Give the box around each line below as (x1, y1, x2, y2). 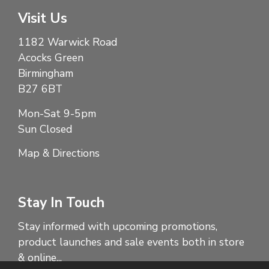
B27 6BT (18, 82, 62, 97)
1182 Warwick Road (18, 35, 117, 50)
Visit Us (18, 9, 67, 28)
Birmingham (18, 66, 73, 81)
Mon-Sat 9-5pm (18, 106, 96, 121)
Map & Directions (18, 145, 100, 160)
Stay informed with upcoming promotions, (18, 219, 217, 234)
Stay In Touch (18, 193, 104, 212)
